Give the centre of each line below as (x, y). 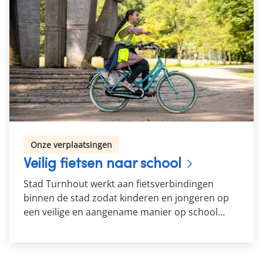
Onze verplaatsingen (71, 145)
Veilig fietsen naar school (102, 163)
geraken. (43, 226)
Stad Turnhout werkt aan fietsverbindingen (119, 184)
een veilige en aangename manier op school (121, 212)
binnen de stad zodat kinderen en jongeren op (126, 198)
